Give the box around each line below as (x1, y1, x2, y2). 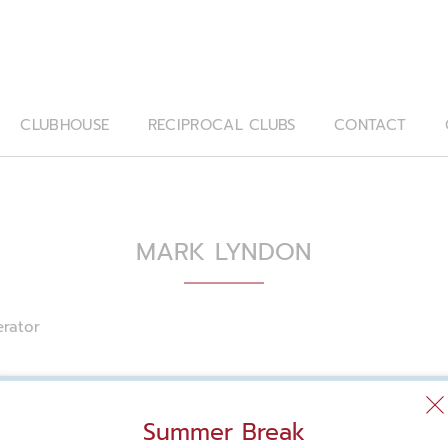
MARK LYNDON (136, 234, 312, 270)
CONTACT (334, 113, 407, 136)
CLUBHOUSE (20, 113, 110, 136)
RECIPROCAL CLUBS (147, 113, 296, 136)
